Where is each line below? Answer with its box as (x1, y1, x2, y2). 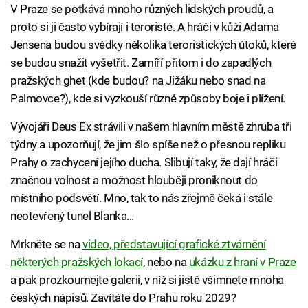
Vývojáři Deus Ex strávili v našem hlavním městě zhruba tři (10, 120, 292, 134)
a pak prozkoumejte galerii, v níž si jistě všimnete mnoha (10, 273, 284, 287)
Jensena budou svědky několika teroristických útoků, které (10, 38, 296, 52)
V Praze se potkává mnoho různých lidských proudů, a (10, 2, 274, 16)
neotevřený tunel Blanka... (10, 209, 135, 223)
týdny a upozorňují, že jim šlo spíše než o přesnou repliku (10, 137, 286, 152)
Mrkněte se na (10, 237, 83, 252)
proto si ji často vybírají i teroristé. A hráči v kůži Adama (10, 20, 279, 34)
